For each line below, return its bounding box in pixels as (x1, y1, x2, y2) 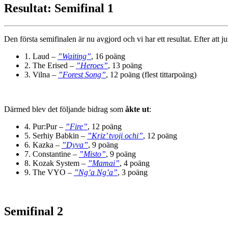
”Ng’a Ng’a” (74, 168, 118, 177)
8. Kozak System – (24, 159, 88, 168)
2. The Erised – (24, 61, 76, 70)
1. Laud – (24, 52, 58, 61)
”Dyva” (62, 140, 88, 150)
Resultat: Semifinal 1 (4, 2, 113, 15)
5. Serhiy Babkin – (24, 131, 87, 140)
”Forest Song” (58, 70, 106, 79)
